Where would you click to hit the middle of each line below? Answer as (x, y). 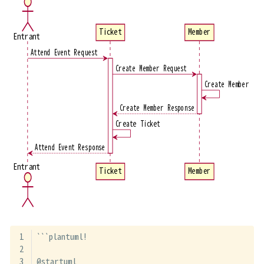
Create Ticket (138, 124)
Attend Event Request (64, 52)
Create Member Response (157, 108)
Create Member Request (151, 68)
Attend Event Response (70, 147)
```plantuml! (62, 236)
